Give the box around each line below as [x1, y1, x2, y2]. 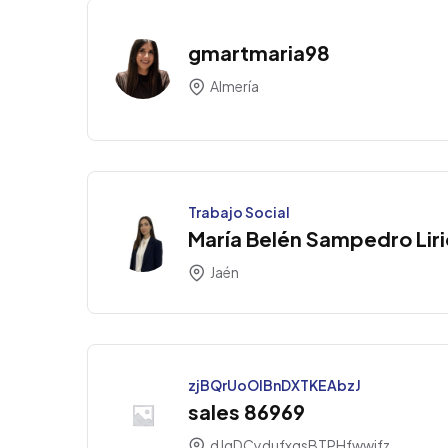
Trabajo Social [188, 202, 290, 221]
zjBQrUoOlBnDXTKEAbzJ [188, 375, 361, 394]
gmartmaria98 [188, 39, 330, 65]
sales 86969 [188, 398, 305, 424]
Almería [208, 76, 259, 95]
